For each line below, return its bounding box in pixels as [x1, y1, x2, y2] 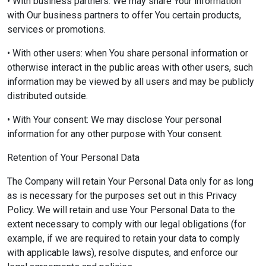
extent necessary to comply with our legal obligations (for [7, 218, 246, 230]
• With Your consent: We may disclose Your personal [7, 114, 221, 125]
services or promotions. [7, 24, 106, 35]
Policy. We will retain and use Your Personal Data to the [7, 204, 235, 216]
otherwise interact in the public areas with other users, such [7, 62, 253, 73]
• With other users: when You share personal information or [7, 47, 248, 59]
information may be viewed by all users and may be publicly [7, 76, 254, 87]
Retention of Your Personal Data [7, 152, 140, 163]
